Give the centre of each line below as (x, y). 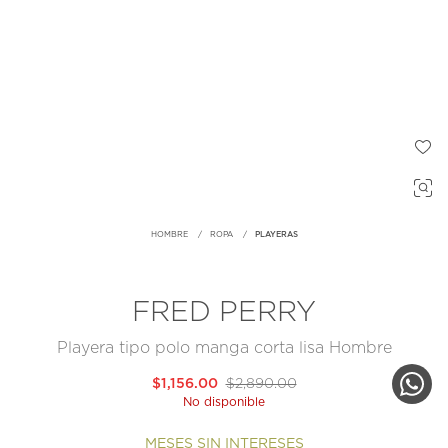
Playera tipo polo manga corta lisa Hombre (224, 348)
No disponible (224, 402)
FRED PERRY (224, 313)
